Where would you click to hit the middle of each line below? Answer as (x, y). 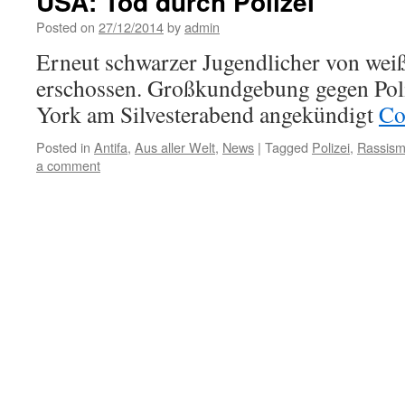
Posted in (63, 147)
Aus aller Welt (175, 147)
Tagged (287, 147)
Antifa (111, 147)
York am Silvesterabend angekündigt (207, 114)
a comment (68, 165)
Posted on (66, 27)
